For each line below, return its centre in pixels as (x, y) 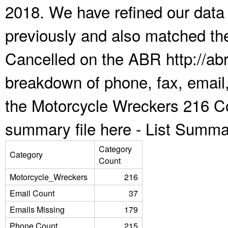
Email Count (32, 193)
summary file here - (75, 129)
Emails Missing (37, 209)
